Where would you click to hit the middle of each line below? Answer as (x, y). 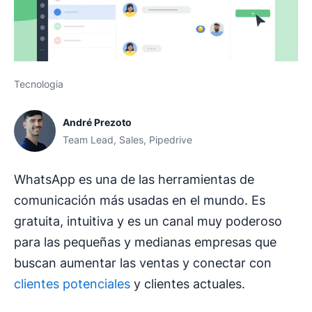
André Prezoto (97, 123)
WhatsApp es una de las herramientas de (134, 180)
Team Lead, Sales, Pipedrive (127, 140)
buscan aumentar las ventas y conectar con (143, 263)
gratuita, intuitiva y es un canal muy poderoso (148, 221)
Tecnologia (39, 84)
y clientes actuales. (188, 284)
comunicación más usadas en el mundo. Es (140, 201)
